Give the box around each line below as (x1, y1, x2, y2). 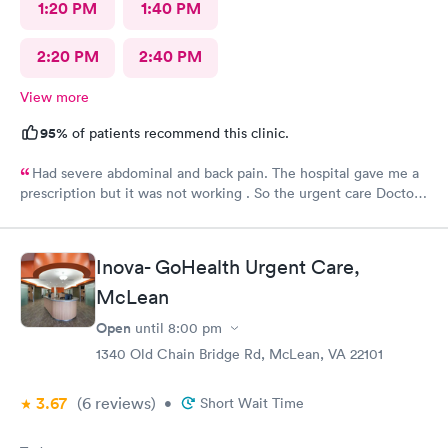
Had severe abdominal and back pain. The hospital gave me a (32, 163, 419, 182)
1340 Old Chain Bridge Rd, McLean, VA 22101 (96, 345, 383, 363)
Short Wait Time (200, 394, 304, 412)
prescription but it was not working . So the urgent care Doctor (20, 183, 419, 202)
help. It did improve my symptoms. (20, 227, 240, 246)
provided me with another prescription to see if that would (20, 203, 393, 222)
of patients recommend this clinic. (68, 123, 289, 142)
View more (20, 87, 89, 106)
